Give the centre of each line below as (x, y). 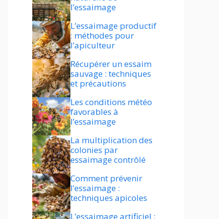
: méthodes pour (102, 35)
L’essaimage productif (113, 26)
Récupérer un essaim (111, 64)
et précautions (98, 83)
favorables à (94, 112)
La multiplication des (111, 140)
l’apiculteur (93, 45)
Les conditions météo (111, 102)
